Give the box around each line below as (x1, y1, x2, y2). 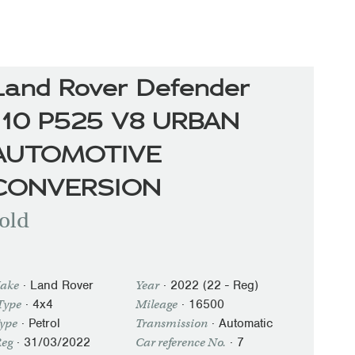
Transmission (136, 316, 208, 330)
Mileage (136, 297, 178, 311)
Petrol (29, 315, 61, 331)
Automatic (219, 315, 273, 331)
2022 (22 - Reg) (170, 277, 259, 293)
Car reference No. (136, 335, 227, 349)
